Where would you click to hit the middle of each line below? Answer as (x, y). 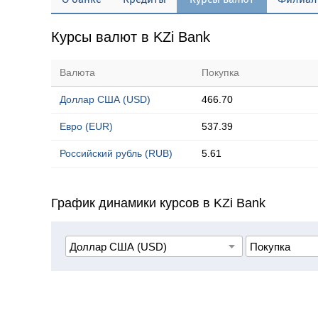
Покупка (220, 72)
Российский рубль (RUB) (116, 153)
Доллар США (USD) (105, 99)
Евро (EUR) (86, 126)
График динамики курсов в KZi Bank (158, 203)
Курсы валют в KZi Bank (131, 37)
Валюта (77, 72)
